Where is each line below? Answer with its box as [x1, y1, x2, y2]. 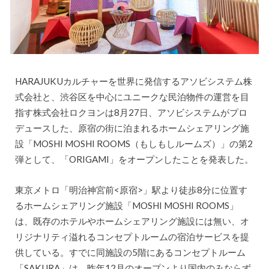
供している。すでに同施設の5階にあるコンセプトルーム [14, 246, 246, 258]
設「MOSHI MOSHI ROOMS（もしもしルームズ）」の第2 [14, 138, 253, 150]
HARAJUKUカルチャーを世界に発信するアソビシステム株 [14, 76, 252, 87]
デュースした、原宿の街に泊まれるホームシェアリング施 [14, 122, 249, 134]
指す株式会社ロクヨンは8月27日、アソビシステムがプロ [14, 107, 247, 118]
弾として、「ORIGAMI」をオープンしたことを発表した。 [14, 154, 253, 165]
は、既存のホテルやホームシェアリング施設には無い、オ [14, 215, 249, 226]
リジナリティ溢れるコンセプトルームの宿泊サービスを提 [14, 231, 249, 242]
